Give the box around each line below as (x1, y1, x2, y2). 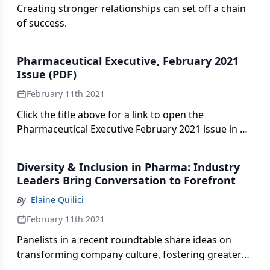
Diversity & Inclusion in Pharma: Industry (17, 160, 240, 174)
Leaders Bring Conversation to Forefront (17, 173, 236, 187)
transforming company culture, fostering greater (17, 248, 242, 261)
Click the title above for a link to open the (17, 108, 204, 121)
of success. (17, 16, 67, 30)
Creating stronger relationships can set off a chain (17, 2, 246, 15)
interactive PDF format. (17, 137, 122, 150)
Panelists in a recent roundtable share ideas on (17, 233, 231, 246)
